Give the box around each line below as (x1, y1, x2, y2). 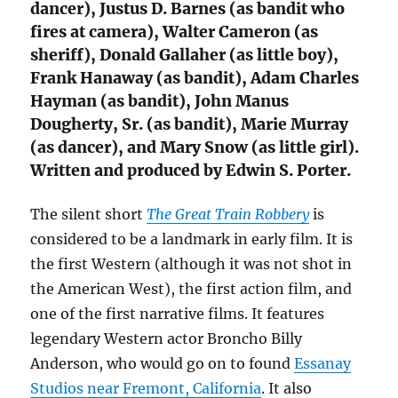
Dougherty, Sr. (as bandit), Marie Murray (30, 115, 349, 135)
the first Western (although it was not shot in (30, 254, 353, 273)
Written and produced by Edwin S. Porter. (30, 161, 352, 181)
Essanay (294, 354, 352, 372)
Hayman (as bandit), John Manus (30, 92, 290, 112)
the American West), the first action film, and (30, 279, 353, 298)
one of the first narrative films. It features (30, 304, 325, 322)
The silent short (30, 204, 144, 223)
